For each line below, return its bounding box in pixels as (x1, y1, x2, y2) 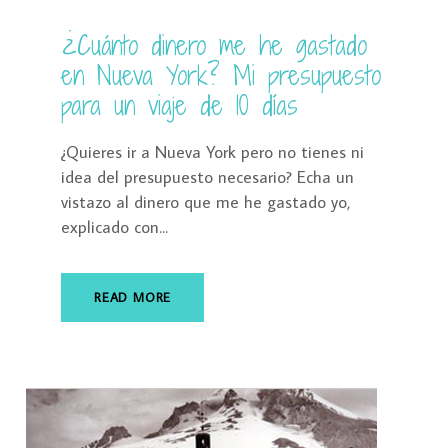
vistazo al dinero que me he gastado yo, (61, 191, 351, 214)
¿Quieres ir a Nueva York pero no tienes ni (61, 141, 364, 164)
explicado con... (61, 216, 168, 239)
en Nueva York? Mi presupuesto (61, 57, 381, 94)
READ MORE (94, 289, 172, 306)
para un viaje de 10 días (61, 87, 298, 124)
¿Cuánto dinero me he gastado (61, 27, 367, 64)
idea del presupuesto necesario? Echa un (61, 166, 354, 189)
